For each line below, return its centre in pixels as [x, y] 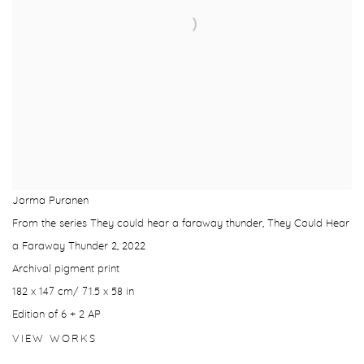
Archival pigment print [66, 270]
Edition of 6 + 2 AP [56, 315]
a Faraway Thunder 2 [65, 247]
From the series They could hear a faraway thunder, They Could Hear [181, 224]
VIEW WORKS [54, 340]
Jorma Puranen [50, 201]
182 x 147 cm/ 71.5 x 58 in [73, 292]
